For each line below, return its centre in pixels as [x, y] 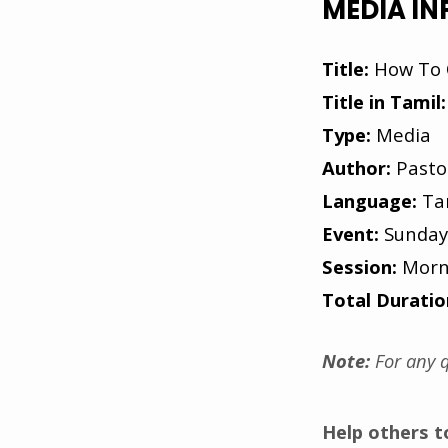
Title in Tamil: [384, 101]
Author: [356, 167]
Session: [362, 266]
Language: [369, 200]
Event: [350, 233]
